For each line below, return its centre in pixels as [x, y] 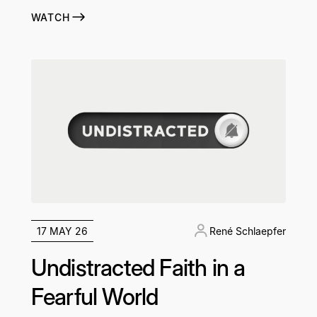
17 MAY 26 [62, 231]
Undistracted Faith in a [138, 267]
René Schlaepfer [248, 231]
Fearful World [94, 296]
